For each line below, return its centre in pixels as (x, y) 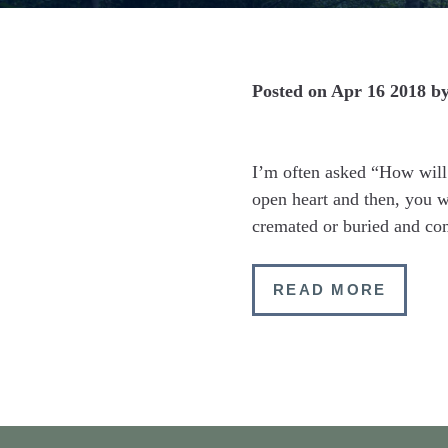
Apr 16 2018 (378, 91)
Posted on (291, 91)
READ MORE (330, 289)
